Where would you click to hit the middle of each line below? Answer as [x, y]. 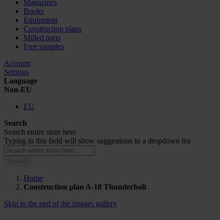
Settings [16, 72]
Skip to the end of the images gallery [60, 204]
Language [21, 81]
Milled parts [42, 38]
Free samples [44, 46]
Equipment [41, 20]
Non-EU [18, 90]
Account [17, 63]
